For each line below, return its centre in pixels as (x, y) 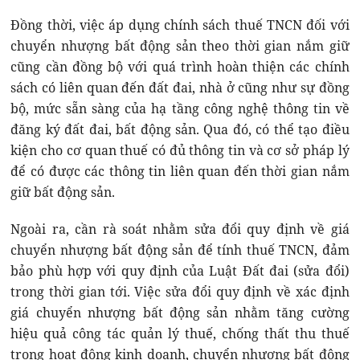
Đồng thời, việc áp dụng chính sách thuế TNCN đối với (180, 25)
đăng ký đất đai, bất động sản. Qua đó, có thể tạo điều (180, 129)
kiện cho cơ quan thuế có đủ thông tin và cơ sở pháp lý (180, 150)
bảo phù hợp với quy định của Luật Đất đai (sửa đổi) (180, 270)
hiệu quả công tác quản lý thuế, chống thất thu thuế (180, 333)
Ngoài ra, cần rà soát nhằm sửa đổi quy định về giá (180, 229)
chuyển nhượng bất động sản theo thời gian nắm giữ (180, 45)
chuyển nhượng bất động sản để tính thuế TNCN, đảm (180, 250)
